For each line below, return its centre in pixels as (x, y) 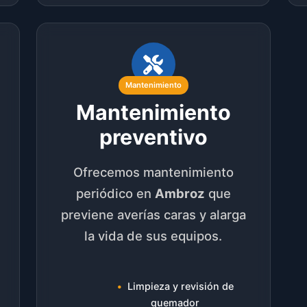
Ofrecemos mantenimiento (153, 172)
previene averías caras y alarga (153, 215)
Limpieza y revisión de (180, 286)
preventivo (153, 137)
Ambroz (180, 194)
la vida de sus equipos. (153, 236)
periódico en (115, 194)
